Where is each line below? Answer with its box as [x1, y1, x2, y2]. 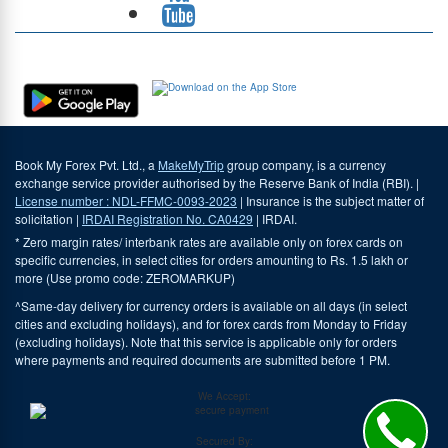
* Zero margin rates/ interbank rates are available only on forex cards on [15, 232, 403, 250]
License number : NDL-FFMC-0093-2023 [15, 191, 237, 209]
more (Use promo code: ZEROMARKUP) [15, 268, 235, 286]
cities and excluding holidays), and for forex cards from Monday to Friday [15, 314, 407, 332]
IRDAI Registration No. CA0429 [82, 209, 253, 227]
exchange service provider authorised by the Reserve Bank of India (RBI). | [15, 173, 419, 191]
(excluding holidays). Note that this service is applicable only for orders [15, 332, 397, 350]
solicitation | [15, 209, 82, 227]
